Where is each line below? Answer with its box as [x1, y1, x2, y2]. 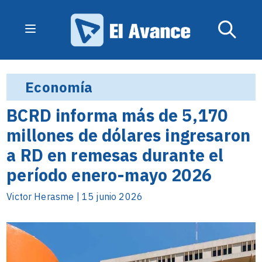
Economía [25, 78, 93, 96]
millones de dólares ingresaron [6, 124, 251, 146]
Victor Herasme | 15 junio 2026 [6, 191, 143, 202]
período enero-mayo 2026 [6, 164, 212, 186]
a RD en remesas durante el [6, 144, 224, 166]
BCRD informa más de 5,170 [6, 104, 228, 126]
